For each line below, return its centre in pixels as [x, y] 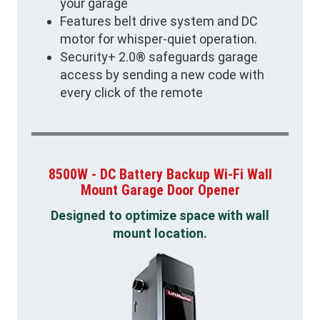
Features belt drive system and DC [159, 21]
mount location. [160, 234]
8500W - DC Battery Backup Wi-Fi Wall [160, 174]
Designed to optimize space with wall [160, 216]
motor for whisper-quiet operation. [159, 39]
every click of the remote [131, 92]
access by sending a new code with [162, 74]
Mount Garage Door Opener [160, 190]
